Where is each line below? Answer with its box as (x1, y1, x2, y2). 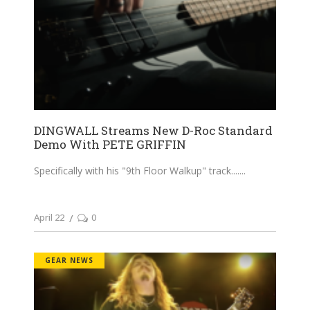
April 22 (34, 210, 64, 224)
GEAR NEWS (45, 255, 93, 265)
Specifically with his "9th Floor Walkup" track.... (34, 163, 239, 177)
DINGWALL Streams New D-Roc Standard (34, 122, 273, 138)
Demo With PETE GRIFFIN (34, 136, 186, 152)
